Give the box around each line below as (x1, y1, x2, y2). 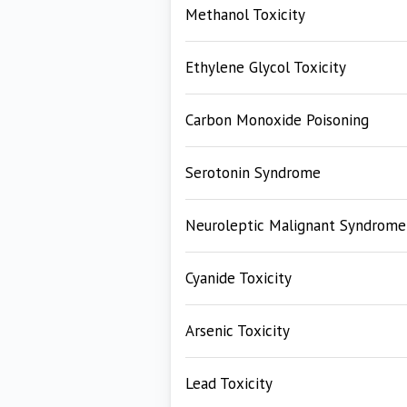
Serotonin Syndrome (185, 163, 321, 183)
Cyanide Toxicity (185, 268, 292, 288)
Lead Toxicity (185, 373, 273, 393)
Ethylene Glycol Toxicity (185, 57, 346, 77)
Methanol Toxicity (185, 5, 305, 25)
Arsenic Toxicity (185, 321, 290, 341)
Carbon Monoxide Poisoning (185, 110, 369, 130)
